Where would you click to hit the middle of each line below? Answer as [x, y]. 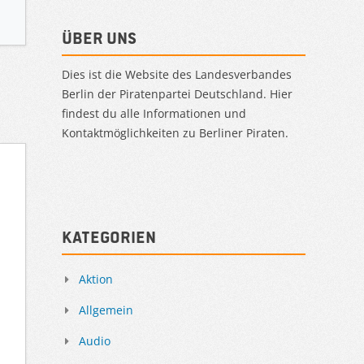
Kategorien [109, 236]
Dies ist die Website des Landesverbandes [177, 74]
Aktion [96, 279]
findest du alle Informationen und [154, 113]
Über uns [99, 37]
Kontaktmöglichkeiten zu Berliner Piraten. [175, 132]
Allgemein [106, 310]
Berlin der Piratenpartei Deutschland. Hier [177, 93]
